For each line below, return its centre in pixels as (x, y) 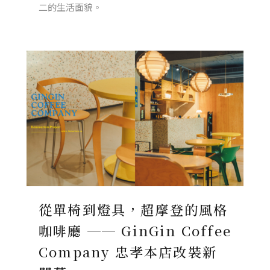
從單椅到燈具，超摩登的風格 (133, 209)
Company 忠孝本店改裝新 (128, 252)
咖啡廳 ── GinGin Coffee (135, 231)
